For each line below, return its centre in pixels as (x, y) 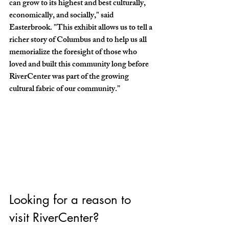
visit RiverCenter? (56, 217)
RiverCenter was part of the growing (70, 77)
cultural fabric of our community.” (65, 89)
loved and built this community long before (80, 65)
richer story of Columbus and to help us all (79, 40)
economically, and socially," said (62, 16)
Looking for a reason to (72, 199)
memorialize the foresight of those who (74, 53)
